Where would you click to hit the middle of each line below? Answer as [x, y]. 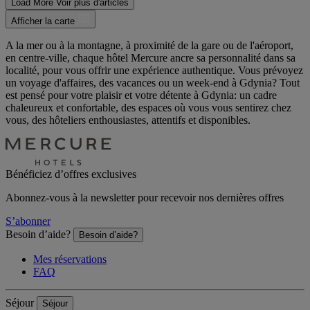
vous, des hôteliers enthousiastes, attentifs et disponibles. [128, 120]
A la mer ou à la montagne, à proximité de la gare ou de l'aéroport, [149, 46]
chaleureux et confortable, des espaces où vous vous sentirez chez [148, 108]
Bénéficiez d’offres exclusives [71, 174]
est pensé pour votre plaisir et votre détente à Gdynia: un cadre [141, 95]
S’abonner [28, 221]
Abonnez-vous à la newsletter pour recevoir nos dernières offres [145, 198]
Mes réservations [70, 259]
